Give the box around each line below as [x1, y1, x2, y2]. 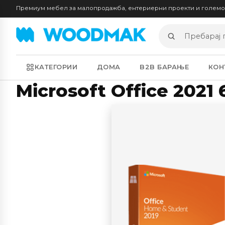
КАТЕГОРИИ [34, 63, 78, 71]
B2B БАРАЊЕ [140, 63, 189, 71]
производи [158, 48, 207, 58]
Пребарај [158, 36, 197, 46]
